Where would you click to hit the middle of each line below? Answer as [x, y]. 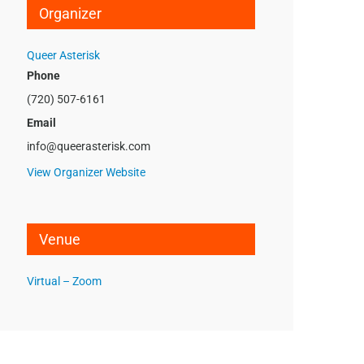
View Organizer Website [87, 172]
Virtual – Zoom [65, 281]
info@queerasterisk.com [89, 146]
